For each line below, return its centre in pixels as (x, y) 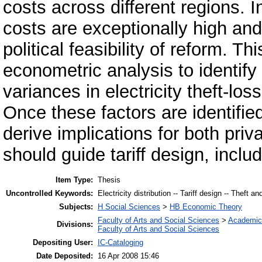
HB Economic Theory (206, 207)
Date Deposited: (65, 256)
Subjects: (76, 207)
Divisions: (75, 225)
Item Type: (74, 180)
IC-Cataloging (120, 243)
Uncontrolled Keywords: (49, 194)
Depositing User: (63, 243)
